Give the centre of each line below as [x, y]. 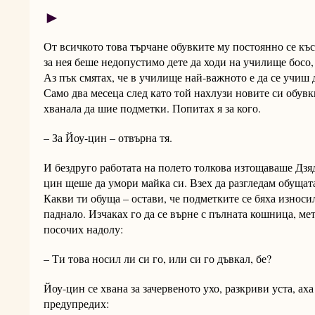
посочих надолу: [83, 229]
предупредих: [76, 304]
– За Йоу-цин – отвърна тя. [108, 138]
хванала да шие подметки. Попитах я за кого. [152, 108]
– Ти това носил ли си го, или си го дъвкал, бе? [157, 259]
